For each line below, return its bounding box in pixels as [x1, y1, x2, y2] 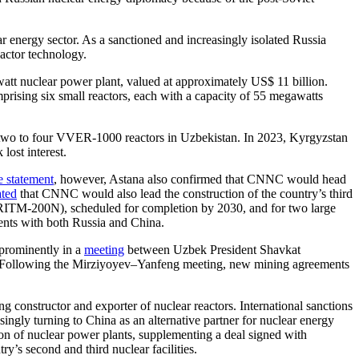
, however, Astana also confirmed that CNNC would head [54, 171, 346, 186]
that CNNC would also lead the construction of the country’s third [17, 186, 353, 200]
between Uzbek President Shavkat [124, 242, 301, 256]
